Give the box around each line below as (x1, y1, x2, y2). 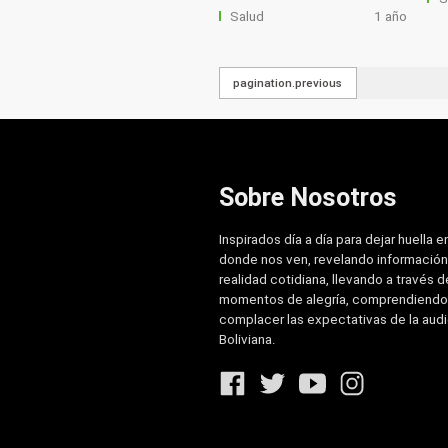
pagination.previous (233, 76, 343, 91)
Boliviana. (218, 331, 276, 347)
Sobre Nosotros (218, 183, 397, 213)
